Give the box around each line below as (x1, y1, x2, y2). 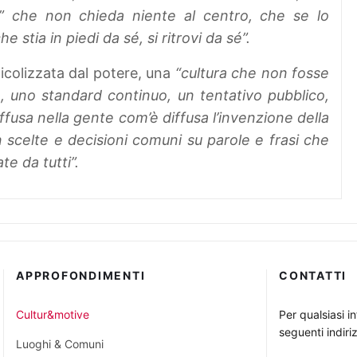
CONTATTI (279, 269, 347, 283)
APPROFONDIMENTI (16, 269, 146, 283)
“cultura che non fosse (175, 65, 329, 82)
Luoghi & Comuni (16, 337, 104, 351)
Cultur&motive (16, 308, 89, 322)
